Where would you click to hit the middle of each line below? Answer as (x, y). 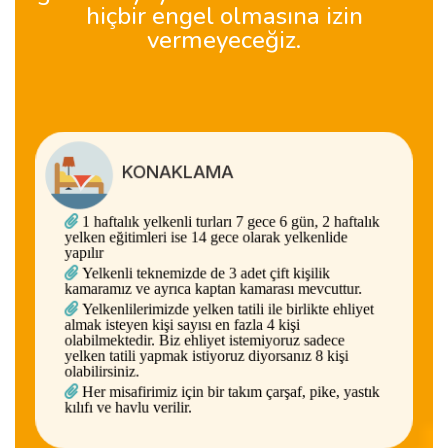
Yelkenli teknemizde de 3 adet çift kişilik (203, 272)
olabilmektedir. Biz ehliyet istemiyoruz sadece (204, 341)
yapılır (80, 251)
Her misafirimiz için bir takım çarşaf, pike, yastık (229, 394)
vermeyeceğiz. (224, 40)
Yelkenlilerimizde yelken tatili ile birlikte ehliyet (226, 309)
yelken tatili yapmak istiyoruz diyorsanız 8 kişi (206, 357)
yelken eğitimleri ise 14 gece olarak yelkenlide (205, 235)
